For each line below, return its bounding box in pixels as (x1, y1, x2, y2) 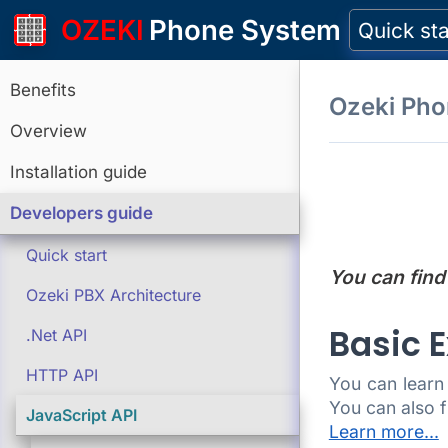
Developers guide (10, 203, 153, 223)
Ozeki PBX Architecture (26, 285, 201, 305)
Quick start (26, 245, 107, 265)
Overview (10, 121, 87, 141)
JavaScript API (26, 405, 137, 425)
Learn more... (328, 420, 439, 442)
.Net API (26, 325, 87, 345)
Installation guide (10, 162, 147, 182)
